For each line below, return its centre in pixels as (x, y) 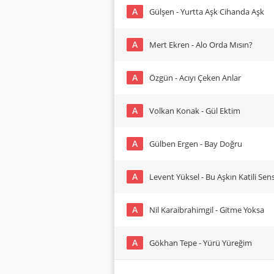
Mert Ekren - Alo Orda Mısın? (201, 45)
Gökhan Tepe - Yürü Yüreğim (201, 243)
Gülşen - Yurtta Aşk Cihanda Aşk (207, 12)
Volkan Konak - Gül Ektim (195, 111)
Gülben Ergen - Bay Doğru (196, 144)
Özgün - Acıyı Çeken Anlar (195, 78)
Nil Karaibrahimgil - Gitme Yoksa (207, 210)
